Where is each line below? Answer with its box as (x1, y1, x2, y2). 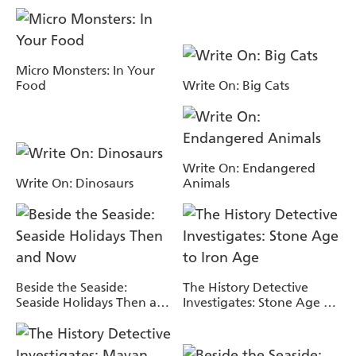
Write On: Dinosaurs (16, 175, 133, 191)
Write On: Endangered (183, 160, 315, 176)
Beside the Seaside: (16, 279, 127, 295)
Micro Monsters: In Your (16, 62, 155, 78)
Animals (183, 175, 230, 191)
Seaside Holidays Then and (16, 294, 172, 310)
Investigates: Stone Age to (183, 294, 336, 310)
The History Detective (183, 279, 308, 295)
